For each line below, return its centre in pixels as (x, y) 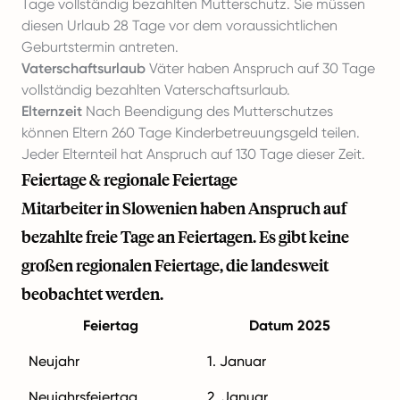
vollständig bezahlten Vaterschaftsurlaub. (156, 89)
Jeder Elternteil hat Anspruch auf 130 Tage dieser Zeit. (193, 154)
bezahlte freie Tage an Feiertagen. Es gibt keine (185, 236)
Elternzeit (52, 111)
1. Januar (237, 361)
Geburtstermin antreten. (100, 46)
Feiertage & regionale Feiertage (129, 179)
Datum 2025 (289, 325)
